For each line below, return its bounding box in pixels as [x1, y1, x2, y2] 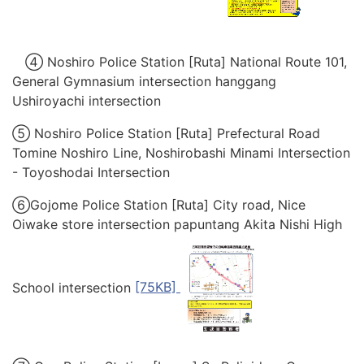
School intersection [12, 279, 131, 296]
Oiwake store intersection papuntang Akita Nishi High [12, 215, 342, 232]
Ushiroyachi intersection [12, 92, 161, 109]
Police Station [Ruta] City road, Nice [82, 196, 305, 213]
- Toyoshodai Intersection [12, 163, 170, 180]
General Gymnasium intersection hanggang [12, 72, 276, 89]
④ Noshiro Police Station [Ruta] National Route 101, [25, 53, 347, 70]
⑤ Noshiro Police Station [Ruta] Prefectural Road [12, 124, 320, 141]
